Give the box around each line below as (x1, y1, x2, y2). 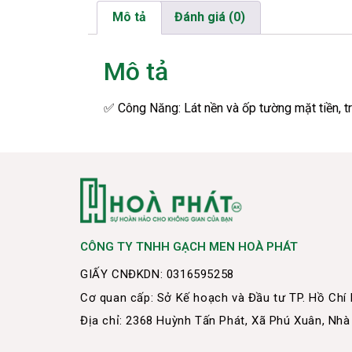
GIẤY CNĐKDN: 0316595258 (80, 267, 234, 282)
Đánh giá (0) (174, 9, 245, 25)
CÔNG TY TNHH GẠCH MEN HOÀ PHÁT (80, 240, 298, 255)
